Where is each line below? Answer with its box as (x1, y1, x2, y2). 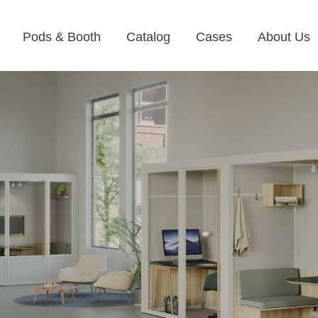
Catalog (126, 30, 170, 44)
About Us (258, 30, 310, 44)
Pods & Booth (23, 30, 101, 44)
